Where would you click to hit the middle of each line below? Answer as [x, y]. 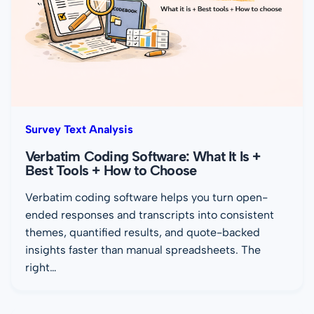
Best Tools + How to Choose [111, 171]
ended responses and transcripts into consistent [150, 215]
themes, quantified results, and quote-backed [143, 233]
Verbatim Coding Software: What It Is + [143, 157]
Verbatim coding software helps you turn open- [146, 198]
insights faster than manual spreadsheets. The [143, 250]
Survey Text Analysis [79, 130]
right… [41, 268]
